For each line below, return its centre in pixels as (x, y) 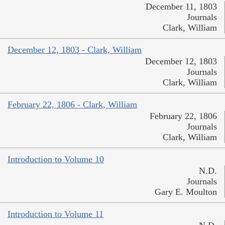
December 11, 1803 (181, 6)
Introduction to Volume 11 (55, 214)
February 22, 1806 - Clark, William (72, 104)
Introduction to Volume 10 (56, 159)
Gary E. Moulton (186, 192)
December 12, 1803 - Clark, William (75, 49)
